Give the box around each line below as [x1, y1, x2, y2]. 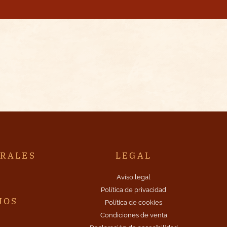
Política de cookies [105, 199, 162, 206]
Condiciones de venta [100, 211, 167, 219]
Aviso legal [117, 173, 150, 181]
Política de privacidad [101, 186, 166, 194]
